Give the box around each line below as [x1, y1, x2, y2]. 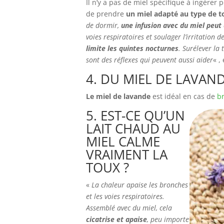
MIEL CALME [86, 132, 160, 150]
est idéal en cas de [150, 91, 217, 101]
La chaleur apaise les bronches [91, 180, 188, 189]
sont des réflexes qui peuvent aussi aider [86, 55, 213, 64]
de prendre [86, 9, 126, 18]
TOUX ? [86, 158, 129, 176]
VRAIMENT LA [86, 145, 167, 163]
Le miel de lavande [86, 91, 150, 101]
